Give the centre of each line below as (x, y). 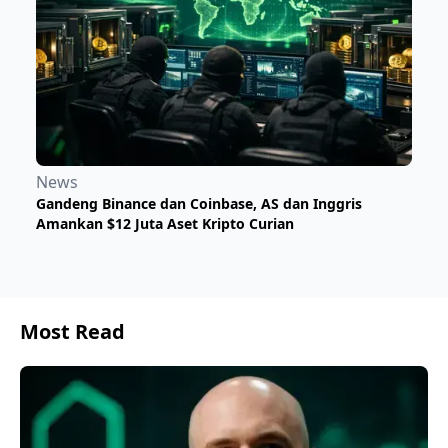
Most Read (72, 331)
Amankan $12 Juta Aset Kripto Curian (165, 223)
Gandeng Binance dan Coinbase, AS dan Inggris (199, 203)
